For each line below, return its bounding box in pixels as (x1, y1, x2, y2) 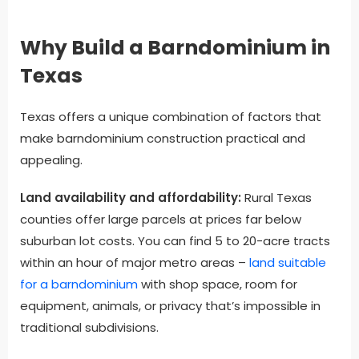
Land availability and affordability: (20, 189, 241, 207)
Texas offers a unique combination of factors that (20, 108, 321, 126)
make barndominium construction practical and (20, 130, 305, 147)
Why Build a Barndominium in (20, 34, 330, 63)
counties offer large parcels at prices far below (20, 211, 301, 228)
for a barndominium (20, 276, 138, 293)
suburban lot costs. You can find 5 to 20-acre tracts (20, 232, 330, 250)
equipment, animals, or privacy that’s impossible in (20, 297, 321, 315)
